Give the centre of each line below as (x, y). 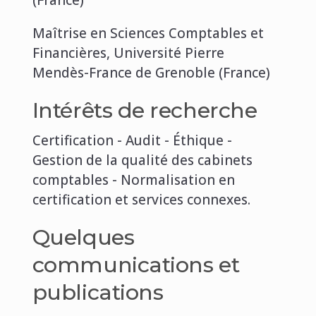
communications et (136, 265)
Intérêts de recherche (145, 110)
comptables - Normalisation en (133, 180)
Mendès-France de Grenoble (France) (151, 72)
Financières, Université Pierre (128, 53)
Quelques (83, 237)
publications (98, 292)
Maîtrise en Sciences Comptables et (148, 33)
